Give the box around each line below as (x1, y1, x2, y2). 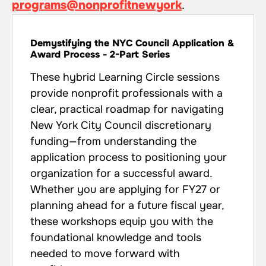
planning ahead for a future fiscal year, (30, 198, 224, 212)
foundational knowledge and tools (30, 230, 201, 244)
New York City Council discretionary (30, 118, 211, 132)
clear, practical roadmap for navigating (30, 102, 224, 116)
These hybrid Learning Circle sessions (30, 70, 220, 84)
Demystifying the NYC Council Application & (30, 36, 235, 49)
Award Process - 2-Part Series (30, 47, 170, 61)
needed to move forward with (30, 246, 180, 260)
